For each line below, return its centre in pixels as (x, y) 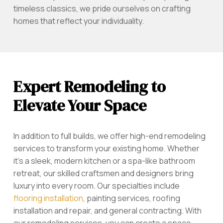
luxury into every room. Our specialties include (96, 185)
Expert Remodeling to (89, 86)
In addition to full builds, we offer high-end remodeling (109, 136)
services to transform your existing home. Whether (106, 148)
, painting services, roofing (131, 198)
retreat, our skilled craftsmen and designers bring (103, 173)
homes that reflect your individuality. (78, 21)
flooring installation (48, 198)
